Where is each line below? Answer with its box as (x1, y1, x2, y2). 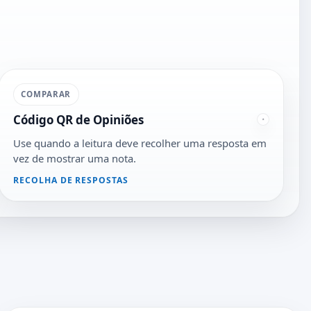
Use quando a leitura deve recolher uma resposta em (12, 135, 267, 150)
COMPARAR (21, 88, 72, 99)
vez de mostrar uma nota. (12, 151, 136, 165)
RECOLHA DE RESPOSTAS (12, 174, 129, 187)
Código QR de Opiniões (12, 112, 144, 128)
